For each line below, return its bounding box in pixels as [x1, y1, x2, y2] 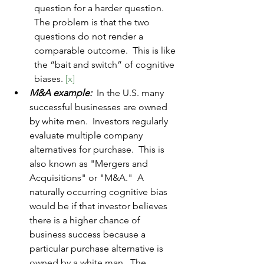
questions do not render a [34, 31, 146, 42]
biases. [34, 73, 65, 85]
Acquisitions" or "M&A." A [29, 172, 146, 184]
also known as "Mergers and [29, 158, 150, 170]
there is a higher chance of [29, 214, 143, 226]
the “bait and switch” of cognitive [34, 59, 177, 71]
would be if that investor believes [29, 200, 170, 212]
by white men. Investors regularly [29, 115, 170, 127]
